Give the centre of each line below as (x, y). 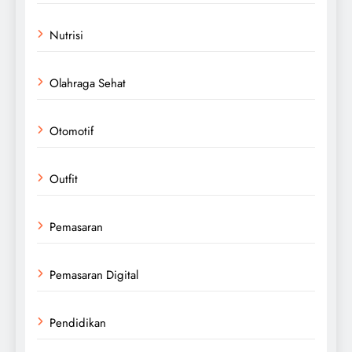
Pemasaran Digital (94, 275)
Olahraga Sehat (88, 83)
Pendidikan (78, 323)
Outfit (64, 179)
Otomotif (71, 131)
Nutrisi (66, 35)
